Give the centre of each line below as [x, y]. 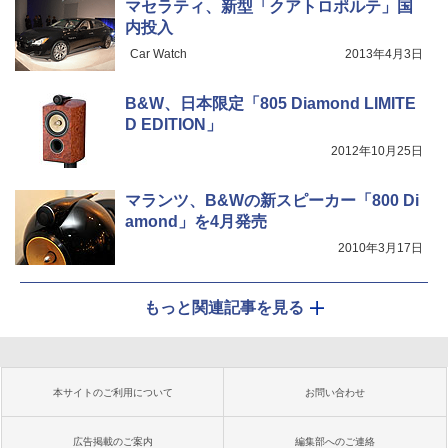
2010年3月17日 [380, 248]
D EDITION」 [173, 124]
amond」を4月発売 [196, 221]
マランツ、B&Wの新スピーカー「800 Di [272, 200]
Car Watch [158, 54]
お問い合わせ [335, 392]
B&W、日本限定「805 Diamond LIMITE [270, 103]
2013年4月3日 [384, 54]
